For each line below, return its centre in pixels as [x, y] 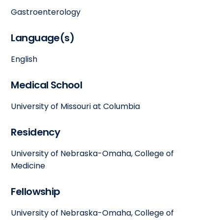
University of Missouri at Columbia [76, 106]
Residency [36, 132]
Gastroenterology [46, 12]
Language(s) [43, 38]
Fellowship [36, 191]
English [24, 59]
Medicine [28, 165]
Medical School [47, 85]
